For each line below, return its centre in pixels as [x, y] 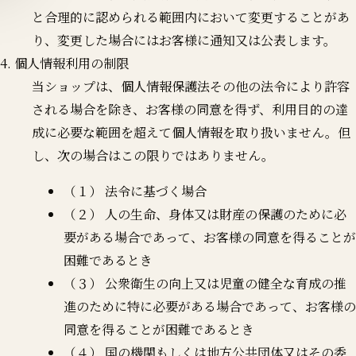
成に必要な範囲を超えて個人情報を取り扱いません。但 [191, 132]
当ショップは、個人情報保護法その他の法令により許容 [191, 86]
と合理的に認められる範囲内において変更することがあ [191, 17]
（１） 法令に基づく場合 [135, 191]
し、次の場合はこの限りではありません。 [153, 155]
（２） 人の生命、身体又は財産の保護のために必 [205, 214]
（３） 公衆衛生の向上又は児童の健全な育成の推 [205, 283]
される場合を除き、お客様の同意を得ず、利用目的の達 [190, 109]
